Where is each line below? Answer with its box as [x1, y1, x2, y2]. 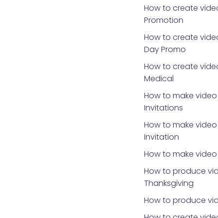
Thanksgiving [144, 178, 194, 189]
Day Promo [144, 44, 186, 55]
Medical [144, 73, 174, 84]
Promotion [144, 15, 183, 26]
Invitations [144, 102, 183, 113]
